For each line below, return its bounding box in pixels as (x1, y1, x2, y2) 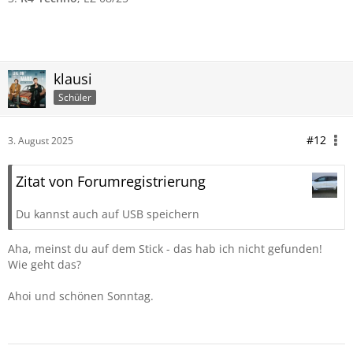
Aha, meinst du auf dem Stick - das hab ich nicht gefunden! (8, 241, 322, 256)
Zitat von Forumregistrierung (16, 172, 206, 191)
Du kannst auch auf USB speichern (16, 206, 199, 221)
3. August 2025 (8, 134, 73, 147)
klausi (54, 69, 92, 88)
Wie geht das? (8, 257, 81, 272)
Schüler (58, 90, 91, 104)
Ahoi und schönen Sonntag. (8, 288, 154, 303)
